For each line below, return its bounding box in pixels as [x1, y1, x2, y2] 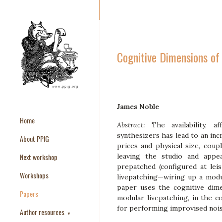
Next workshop [20, 152, 57, 162]
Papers [20, 188, 38, 199]
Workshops [20, 170, 49, 180]
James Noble [117, 102, 159, 111]
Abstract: [117, 120, 145, 129]
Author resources [20, 207, 66, 217]
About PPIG [20, 133, 49, 144]
